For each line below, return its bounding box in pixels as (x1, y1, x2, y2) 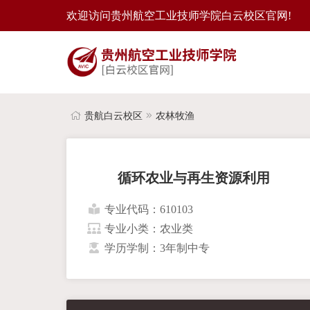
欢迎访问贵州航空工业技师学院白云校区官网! (66, 9, 291, 21)
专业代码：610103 (104, 203, 193, 215)
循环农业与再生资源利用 (117, 170, 270, 185)
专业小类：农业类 (104, 222, 193, 235)
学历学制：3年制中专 (104, 241, 210, 254)
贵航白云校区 (84, 110, 143, 121)
